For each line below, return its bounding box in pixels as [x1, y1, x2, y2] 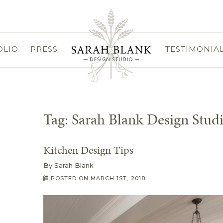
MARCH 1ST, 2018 [91, 175, 145, 182]
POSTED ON [49, 175, 91, 182]
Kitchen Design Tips [43, 142, 133, 158]
